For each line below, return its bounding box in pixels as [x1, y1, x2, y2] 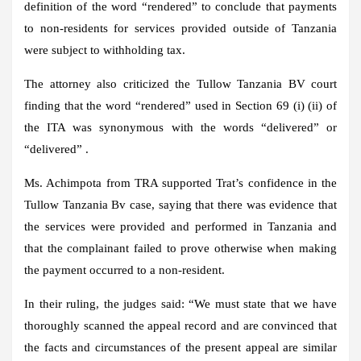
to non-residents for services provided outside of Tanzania [24, 21, 337, 35]
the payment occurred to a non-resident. [24, 263, 225, 276]
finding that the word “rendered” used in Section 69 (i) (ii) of [24, 98, 337, 112]
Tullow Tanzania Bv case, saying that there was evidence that [24, 197, 337, 211]
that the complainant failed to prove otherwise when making [24, 241, 337, 255]
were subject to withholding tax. [24, 43, 185, 56]
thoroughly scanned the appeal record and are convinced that [24, 318, 337, 332]
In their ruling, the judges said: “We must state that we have [24, 297, 337, 310]
